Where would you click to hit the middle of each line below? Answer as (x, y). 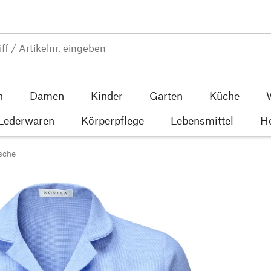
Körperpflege (113, 120)
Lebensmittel (202, 120)
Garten (166, 95)
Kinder (106, 95)
